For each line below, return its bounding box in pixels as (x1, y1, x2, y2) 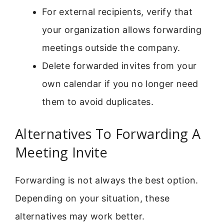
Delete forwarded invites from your (42, 60, 197, 71)
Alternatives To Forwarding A (15, 124, 201, 143)
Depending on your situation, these (15, 193, 170, 204)
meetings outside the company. (42, 42, 180, 53)
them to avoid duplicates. (42, 96, 153, 107)
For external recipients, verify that (42, 6, 192, 17)
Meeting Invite (15, 143, 108, 162)
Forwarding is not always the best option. (15, 175, 198, 186)
